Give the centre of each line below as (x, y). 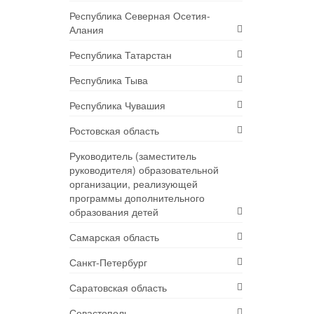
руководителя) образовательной (144, 170)
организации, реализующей (133, 184)
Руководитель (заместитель (132, 156)
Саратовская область (118, 288)
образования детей (114, 212)
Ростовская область (114, 131)
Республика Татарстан (120, 55)
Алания (86, 30)
